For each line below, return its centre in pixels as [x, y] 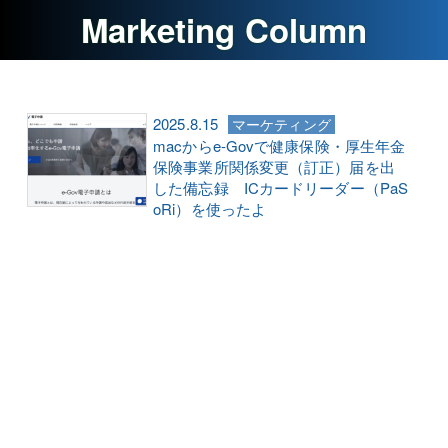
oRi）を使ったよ [210, 209]
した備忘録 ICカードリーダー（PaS [281, 188]
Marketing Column [224, 29]
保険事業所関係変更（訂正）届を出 [274, 167]
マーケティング [281, 125]
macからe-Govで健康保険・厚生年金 [279, 146]
